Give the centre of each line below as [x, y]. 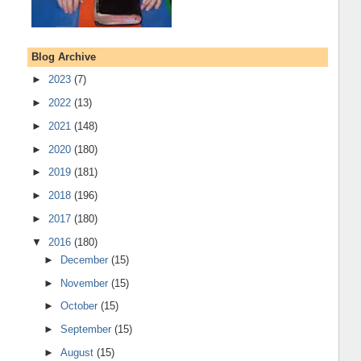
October [81, 306]
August [79, 352]
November [86, 283]
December [86, 259]
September [88, 330]
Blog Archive [63, 56]
